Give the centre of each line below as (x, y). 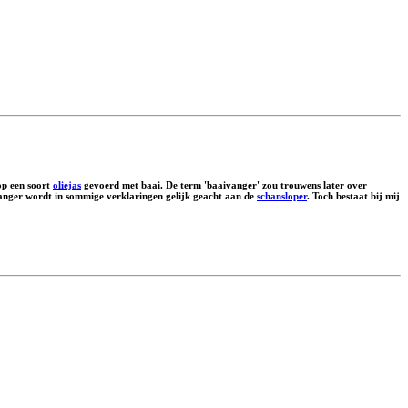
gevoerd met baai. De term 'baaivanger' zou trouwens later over (224, 184)
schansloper (282, 195)
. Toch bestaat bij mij (353, 195)
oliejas (67, 184)
